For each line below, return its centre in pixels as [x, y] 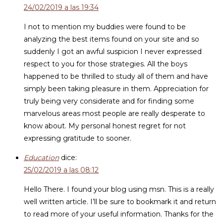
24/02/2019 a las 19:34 [61, 7]
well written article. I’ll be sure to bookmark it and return [120, 202]
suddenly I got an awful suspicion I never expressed [113, 52]
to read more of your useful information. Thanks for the [119, 214]
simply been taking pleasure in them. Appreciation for [116, 89]
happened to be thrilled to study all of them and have [116, 76]
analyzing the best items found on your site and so [111, 39]
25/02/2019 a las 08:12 [61, 170]
